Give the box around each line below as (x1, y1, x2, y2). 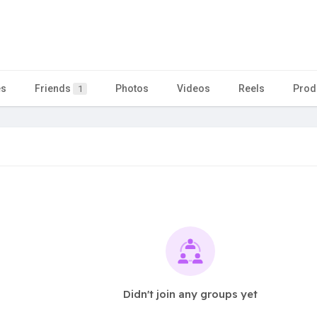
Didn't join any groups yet (123, 287, 258, 301)
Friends (35, 82, 73, 94)
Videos (177, 82, 210, 94)
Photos (115, 82, 149, 94)
